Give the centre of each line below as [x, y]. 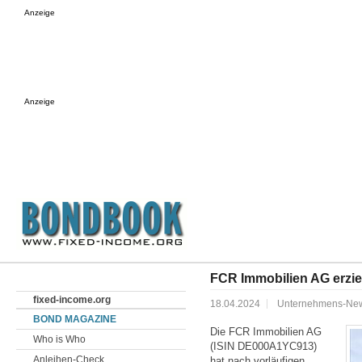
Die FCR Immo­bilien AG [266, 332]
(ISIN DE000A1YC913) [263, 346]
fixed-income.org [72, 300]
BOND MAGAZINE [75, 319]
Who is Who [59, 339]
